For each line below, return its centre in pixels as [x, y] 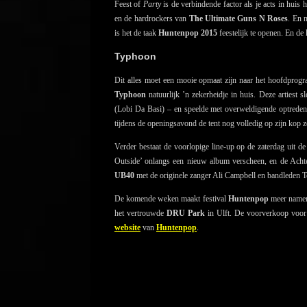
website [127, 228]
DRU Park [186, 213]
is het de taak [136, 33]
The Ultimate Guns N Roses [238, 19]
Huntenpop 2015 [188, 33]
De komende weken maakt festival [171, 199]
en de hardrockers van [152, 19]
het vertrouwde [140, 213]
